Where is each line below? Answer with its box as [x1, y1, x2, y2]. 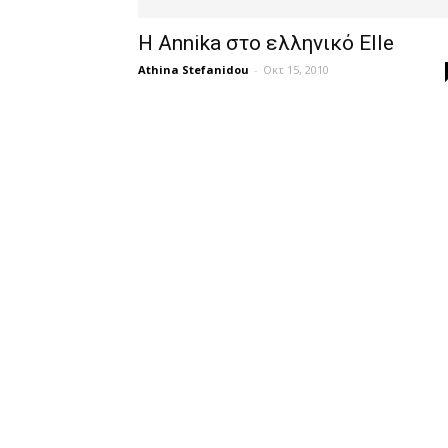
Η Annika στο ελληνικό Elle [138, 31, 394, 55]
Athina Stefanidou [138, 62, 249, 77]
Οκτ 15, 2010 [263, 62, 329, 77]
